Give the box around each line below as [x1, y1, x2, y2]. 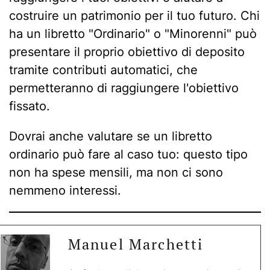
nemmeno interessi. [9, 183, 121, 198]
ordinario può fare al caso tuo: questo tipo [9, 146, 248, 162]
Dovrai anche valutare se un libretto [9, 128, 212, 143]
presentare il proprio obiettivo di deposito [9, 44, 245, 59]
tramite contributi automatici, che [9, 62, 198, 77]
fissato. [9, 98, 50, 113]
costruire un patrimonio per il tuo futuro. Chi [9, 8, 260, 23]
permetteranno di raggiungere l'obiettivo [9, 80, 239, 95]
